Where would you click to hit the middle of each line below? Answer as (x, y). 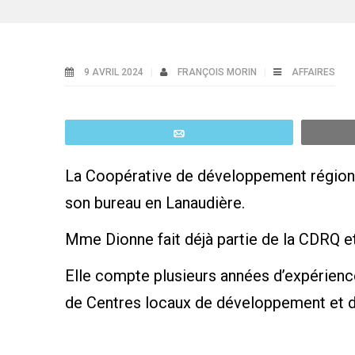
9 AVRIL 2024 (114, 73)
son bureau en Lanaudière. (157, 203)
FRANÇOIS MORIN (218, 73)
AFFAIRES (313, 73)
